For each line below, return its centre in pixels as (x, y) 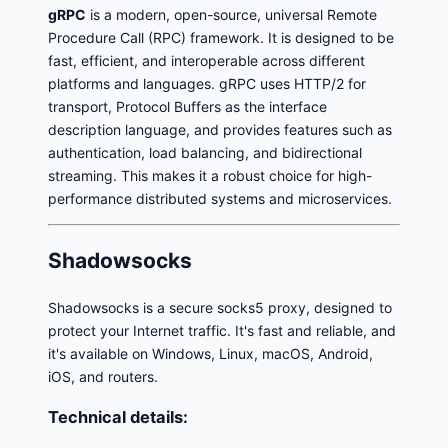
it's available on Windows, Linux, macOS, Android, (210, 353)
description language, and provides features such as (220, 129)
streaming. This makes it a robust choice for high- (210, 175)
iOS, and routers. (103, 376)
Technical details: (118, 417)
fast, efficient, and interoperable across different (206, 60)
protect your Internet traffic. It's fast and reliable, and (222, 330)
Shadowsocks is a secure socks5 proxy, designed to (220, 307)
